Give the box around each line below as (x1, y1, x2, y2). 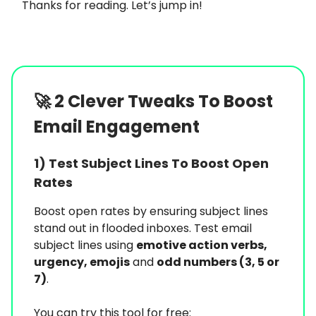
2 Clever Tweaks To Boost (54, 90, 273, 113)
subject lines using (34, 237, 136, 253)
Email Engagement (34, 115, 200, 138)
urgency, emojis (34, 254, 130, 270)
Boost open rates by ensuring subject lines (34, 203, 268, 219)
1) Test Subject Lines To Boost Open (34, 154, 269, 172)
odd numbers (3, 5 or (157, 254, 279, 270)
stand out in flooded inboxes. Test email (34, 220, 252, 236)
